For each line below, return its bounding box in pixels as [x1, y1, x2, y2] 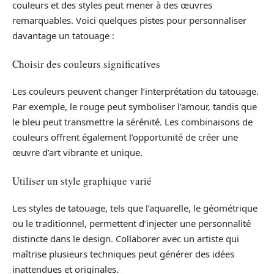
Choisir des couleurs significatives [12, 56, 160, 71]
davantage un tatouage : [12, 29, 114, 42]
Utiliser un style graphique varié [12, 173, 152, 188]
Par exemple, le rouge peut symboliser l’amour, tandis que [12, 100, 257, 113]
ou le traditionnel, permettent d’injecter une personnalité [12, 217, 251, 230]
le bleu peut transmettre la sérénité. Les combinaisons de [12, 116, 253, 128]
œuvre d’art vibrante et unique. [12, 146, 143, 159]
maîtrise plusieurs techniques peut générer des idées [12, 248, 234, 261]
